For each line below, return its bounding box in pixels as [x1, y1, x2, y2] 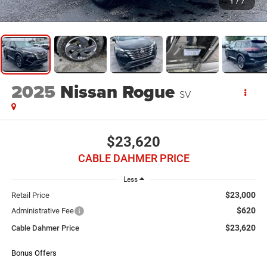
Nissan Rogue [60, 79, 175, 105]
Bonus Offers [11, 249, 57, 258]
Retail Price [11, 191, 49, 200]
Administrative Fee [11, 206, 74, 216]
